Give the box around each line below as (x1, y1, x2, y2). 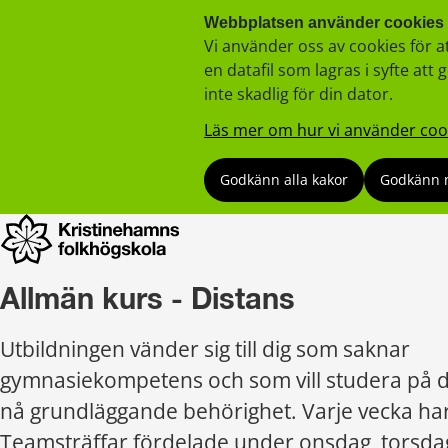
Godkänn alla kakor (220, 170, 348, 189)
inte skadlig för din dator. (204, 83, 393, 105)
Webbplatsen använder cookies (204, 14, 444, 31)
